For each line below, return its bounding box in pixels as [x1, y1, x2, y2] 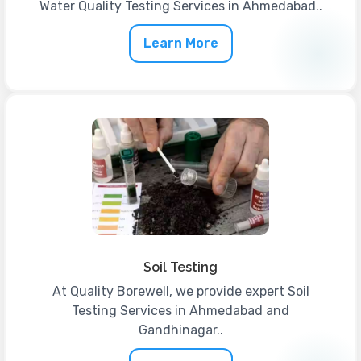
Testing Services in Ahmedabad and [72, 303, 289, 319]
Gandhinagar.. [138, 322, 223, 338]
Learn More [143, 35, 218, 51]
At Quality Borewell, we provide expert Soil [52, 284, 309, 300]
